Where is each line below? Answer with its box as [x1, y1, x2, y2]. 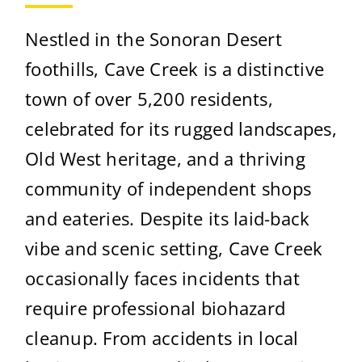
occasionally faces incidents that [25, 265, 300, 290]
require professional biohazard [25, 295, 286, 320]
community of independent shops [25, 175, 312, 200]
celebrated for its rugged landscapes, [25, 116, 338, 141]
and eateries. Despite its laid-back [25, 205, 310, 230]
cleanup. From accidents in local [25, 325, 299, 350]
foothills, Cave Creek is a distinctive [25, 56, 325, 81]
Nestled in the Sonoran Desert [25, 26, 282, 51]
